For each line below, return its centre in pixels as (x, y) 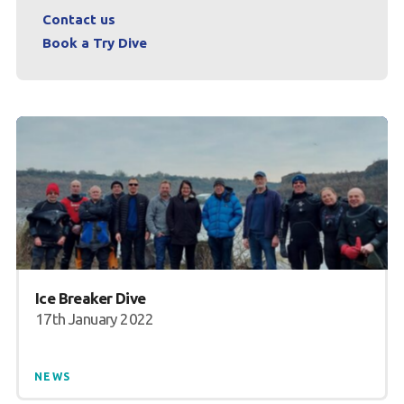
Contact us (78, 19)
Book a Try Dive (94, 42)
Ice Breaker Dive (90, 298)
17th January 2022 (94, 318)
